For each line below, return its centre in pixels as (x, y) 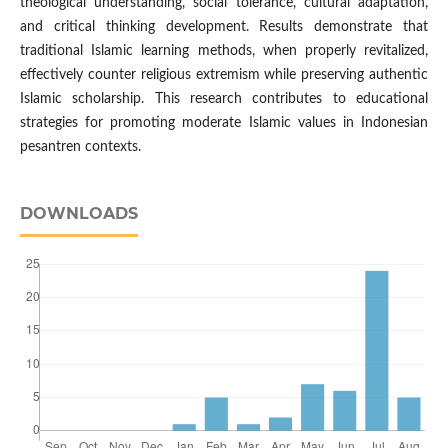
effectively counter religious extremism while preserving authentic (224, 75)
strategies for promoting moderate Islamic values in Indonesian (224, 123)
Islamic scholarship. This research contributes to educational (224, 99)
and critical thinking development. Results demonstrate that (224, 27)
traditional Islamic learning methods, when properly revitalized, (224, 51)
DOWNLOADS (78, 214)
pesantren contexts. (80, 147)
